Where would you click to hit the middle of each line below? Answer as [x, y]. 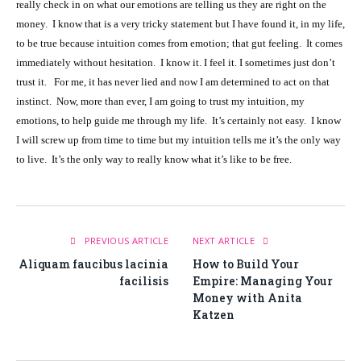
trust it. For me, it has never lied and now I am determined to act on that [173, 82]
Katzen [214, 315]
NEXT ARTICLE [225, 241]
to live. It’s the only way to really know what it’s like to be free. [154, 160]
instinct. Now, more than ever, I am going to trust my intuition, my [160, 102]
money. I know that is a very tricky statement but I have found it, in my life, [180, 24]
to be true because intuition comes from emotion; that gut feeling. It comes [179, 44]
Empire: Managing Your [263, 281]
